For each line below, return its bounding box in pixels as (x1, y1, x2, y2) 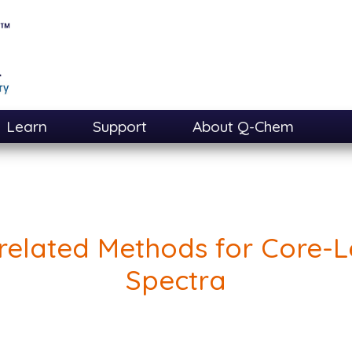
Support (93, 116, 148, 136)
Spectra (126, 262, 226, 298)
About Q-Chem (192, 116, 294, 136)
